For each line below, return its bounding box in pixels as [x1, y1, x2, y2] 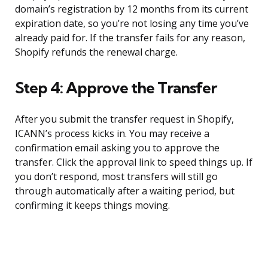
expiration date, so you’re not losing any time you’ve [15, 17, 249, 31]
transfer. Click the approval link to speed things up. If [15, 156, 252, 169]
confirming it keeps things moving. [15, 199, 170, 212]
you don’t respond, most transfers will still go [15, 170, 218, 184]
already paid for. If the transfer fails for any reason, [15, 31, 245, 45]
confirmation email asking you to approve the [15, 141, 220, 155]
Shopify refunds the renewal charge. [15, 45, 178, 59]
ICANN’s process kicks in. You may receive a [15, 127, 209, 141]
